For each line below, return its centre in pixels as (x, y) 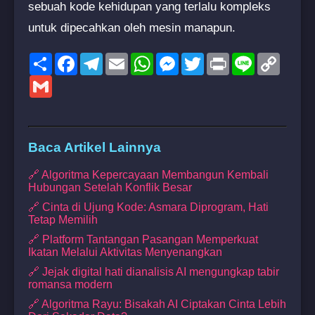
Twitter (220, 58)
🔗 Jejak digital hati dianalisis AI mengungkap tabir (154, 272)
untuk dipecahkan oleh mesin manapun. (132, 27)
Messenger (206, 58)
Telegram (126, 58)
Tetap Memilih (63, 220)
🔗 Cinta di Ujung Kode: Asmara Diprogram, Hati (148, 207)
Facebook (102, 58)
